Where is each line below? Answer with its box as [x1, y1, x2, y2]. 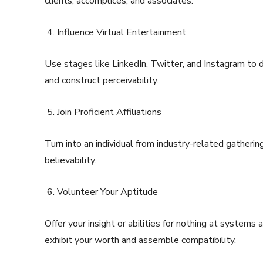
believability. [45, 154, 96, 167]
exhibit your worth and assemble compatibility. [45, 234, 236, 247]
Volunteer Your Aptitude [57, 186, 158, 199]
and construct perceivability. [45, 74, 159, 87]
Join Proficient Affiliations [57, 106, 161, 119]
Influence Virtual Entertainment [57, 26, 186, 39]
